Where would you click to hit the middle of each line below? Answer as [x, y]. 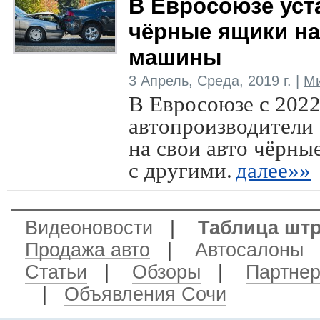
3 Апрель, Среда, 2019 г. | [216, 81]
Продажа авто [87, 250]
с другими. [180, 170]
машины [175, 57]
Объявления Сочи [145, 294]
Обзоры [166, 272]
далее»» [273, 170]
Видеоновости [89, 228]
